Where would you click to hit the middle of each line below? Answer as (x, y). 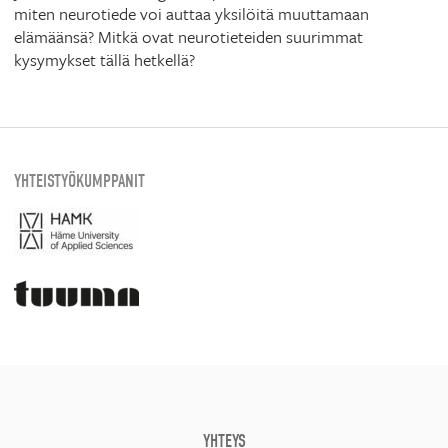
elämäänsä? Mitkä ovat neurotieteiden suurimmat (188, 37)
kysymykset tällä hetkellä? (104, 60)
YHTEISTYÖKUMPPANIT (79, 181)
